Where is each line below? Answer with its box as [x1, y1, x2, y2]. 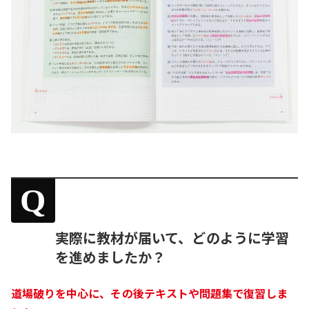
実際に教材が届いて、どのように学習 [55, 227, 289, 248]
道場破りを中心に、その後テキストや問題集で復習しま [11, 284, 288, 301]
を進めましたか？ [55, 246, 166, 267]
